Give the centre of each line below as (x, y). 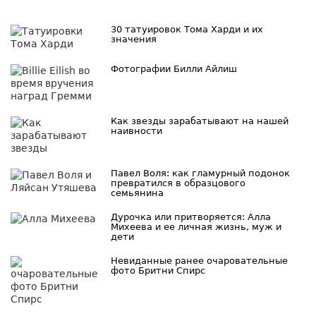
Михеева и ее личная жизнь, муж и (196, 226)
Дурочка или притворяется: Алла (191, 217)
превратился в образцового (178, 183)
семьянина (138, 193)
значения (134, 39)
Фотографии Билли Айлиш (174, 68)
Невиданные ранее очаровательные (200, 260)
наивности (137, 130)
